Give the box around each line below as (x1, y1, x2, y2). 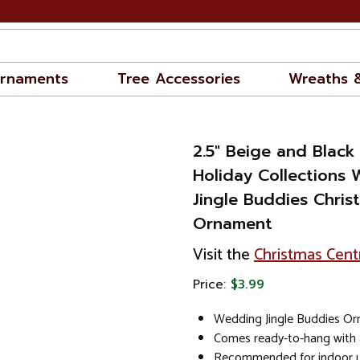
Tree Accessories (117, 67, 240, 90)
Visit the (193, 242, 254, 268)
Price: (193, 276, 231, 293)
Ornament (193, 211, 272, 235)
